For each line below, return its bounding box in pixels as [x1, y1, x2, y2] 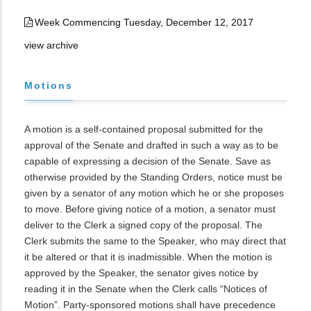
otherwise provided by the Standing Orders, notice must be [24, 171, 283, 183]
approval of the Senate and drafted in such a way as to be [24, 140, 278, 151]
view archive [24, 40, 78, 51]
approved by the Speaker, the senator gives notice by [24, 267, 258, 278]
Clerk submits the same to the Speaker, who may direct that [24, 235, 286, 246]
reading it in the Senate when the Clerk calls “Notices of [24, 283, 267, 294]
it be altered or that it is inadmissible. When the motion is [24, 251, 272, 262]
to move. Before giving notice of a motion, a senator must [24, 203, 276, 215]
